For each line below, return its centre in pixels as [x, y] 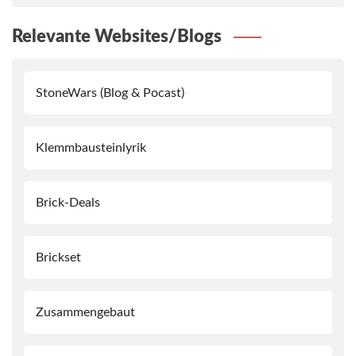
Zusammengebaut [85, 313]
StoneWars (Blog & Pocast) [110, 93]
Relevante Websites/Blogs [117, 37]
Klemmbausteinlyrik [91, 148]
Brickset [58, 258]
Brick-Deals [68, 203]
